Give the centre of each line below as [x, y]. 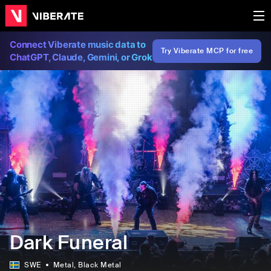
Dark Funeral [69, 243]
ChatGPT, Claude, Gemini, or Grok [81, 57]
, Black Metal [98, 265]
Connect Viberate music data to [78, 44]
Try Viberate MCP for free [207, 51]
